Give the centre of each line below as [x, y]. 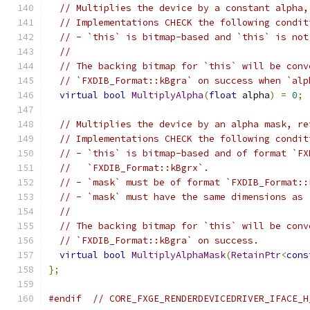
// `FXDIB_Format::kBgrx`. [134, 168]
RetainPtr [256, 255]
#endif [65, 299]
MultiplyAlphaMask [179, 255]
